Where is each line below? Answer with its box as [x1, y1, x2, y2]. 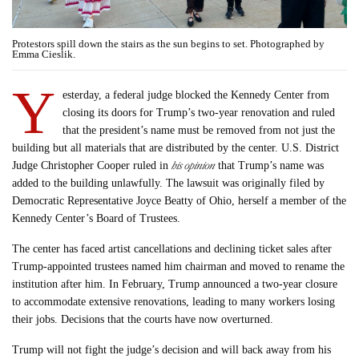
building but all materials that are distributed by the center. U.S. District [12, 142, 340, 155]
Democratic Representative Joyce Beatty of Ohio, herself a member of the [12, 195, 347, 208]
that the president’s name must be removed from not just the [62, 124, 336, 137]
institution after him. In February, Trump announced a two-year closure [12, 278, 338, 291]
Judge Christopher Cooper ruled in [12, 159, 172, 172]
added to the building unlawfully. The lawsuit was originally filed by [12, 177, 325, 190]
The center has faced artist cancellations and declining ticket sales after [12, 243, 333, 256]
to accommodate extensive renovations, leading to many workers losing [12, 296, 336, 309]
